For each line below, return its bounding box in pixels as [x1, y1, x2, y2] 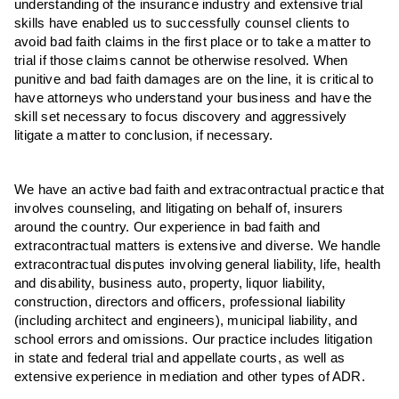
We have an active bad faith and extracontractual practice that [14, 182, 385, 197]
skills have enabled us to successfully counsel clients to [14, 15, 349, 30]
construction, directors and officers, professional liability [14, 294, 346, 309]
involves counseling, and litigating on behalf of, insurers [14, 200, 344, 216]
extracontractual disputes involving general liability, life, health [14, 256, 381, 272]
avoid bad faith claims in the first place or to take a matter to [14, 34, 371, 49]
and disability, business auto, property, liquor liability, [14, 275, 326, 290]
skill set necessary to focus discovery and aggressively [14, 109, 347, 124]
